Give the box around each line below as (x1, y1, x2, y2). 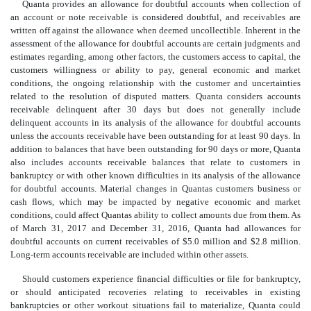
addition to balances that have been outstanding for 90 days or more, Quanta (10, 144, 301, 155)
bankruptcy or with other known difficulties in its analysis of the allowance (10, 170, 301, 181)
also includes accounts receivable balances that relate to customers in (10, 157, 301, 168)
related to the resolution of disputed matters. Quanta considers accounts (10, 91, 301, 102)
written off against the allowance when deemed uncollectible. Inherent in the (10, 25, 301, 36)
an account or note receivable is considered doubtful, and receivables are (10, 12, 301, 23)
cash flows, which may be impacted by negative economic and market (10, 196, 301, 208)
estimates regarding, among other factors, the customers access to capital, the (10, 51, 301, 62)
